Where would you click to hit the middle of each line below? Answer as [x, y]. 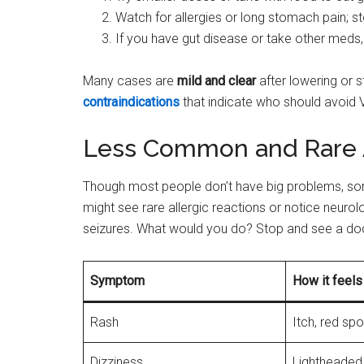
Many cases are [130, 80]
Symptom [117, 280]
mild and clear [217, 80]
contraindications [131, 102]
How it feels [327, 280]
